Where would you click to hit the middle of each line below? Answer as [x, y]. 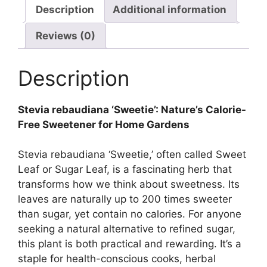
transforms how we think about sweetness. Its [129, 184]
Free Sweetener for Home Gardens [104, 124]
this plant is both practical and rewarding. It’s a [130, 244]
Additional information [170, 9]
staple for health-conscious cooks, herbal [117, 259]
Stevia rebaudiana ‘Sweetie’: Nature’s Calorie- [132, 109]
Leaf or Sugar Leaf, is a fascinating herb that [125, 170]
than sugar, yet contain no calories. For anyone [130, 214]
